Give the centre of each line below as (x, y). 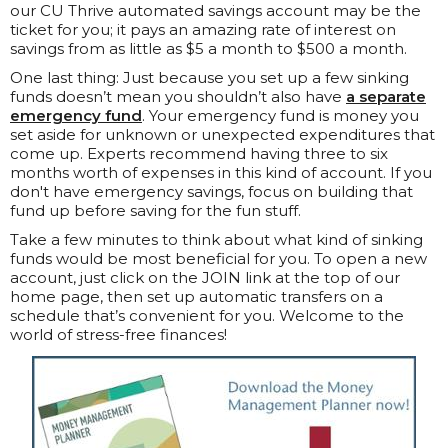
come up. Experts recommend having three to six (199, 154)
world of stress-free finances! (118, 335)
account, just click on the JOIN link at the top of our (205, 278)
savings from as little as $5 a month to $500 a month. (208, 49)
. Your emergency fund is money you (280, 116)
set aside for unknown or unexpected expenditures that (222, 135)
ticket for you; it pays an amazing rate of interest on (203, 30)
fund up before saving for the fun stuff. (155, 211)
